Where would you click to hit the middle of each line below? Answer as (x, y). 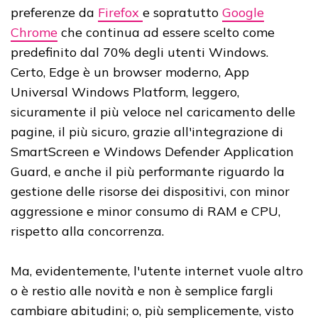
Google (243, 13)
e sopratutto (182, 13)
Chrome (34, 33)
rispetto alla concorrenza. (87, 231)
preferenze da (54, 13)
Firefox (120, 13)
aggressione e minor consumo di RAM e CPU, (146, 212)
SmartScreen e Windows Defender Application (152, 152)
